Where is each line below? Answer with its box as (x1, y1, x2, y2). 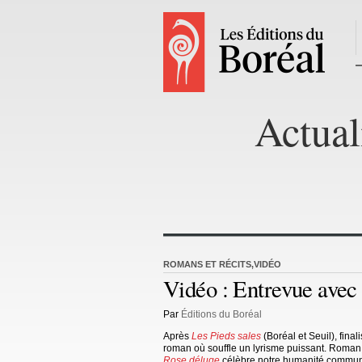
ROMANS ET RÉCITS (163, 259, 251, 269)
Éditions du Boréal (181, 308, 262, 320)
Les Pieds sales (192, 330, 261, 342)
